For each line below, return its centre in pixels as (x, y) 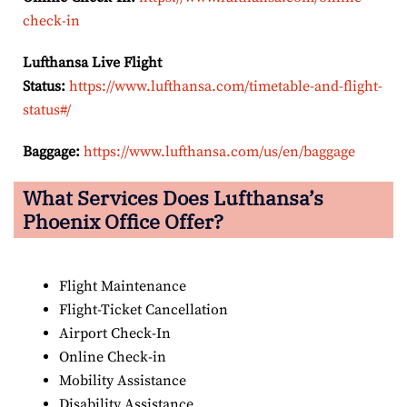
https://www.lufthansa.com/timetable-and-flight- (226, 86)
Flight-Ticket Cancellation (144, 309)
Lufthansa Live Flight (92, 62)
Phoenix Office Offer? (123, 221)
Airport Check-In (115, 333)
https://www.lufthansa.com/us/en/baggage (219, 151)
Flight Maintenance (124, 286)
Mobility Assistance (123, 380)
